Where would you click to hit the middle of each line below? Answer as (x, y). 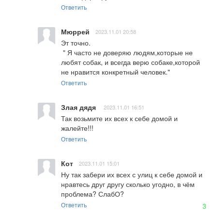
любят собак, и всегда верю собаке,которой (131, 62)
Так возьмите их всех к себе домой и (119, 118)
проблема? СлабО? (93, 194)
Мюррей (75, 32)
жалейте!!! (77, 128)
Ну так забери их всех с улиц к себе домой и (132, 175)
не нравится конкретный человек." (116, 72)
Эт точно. (76, 43)
